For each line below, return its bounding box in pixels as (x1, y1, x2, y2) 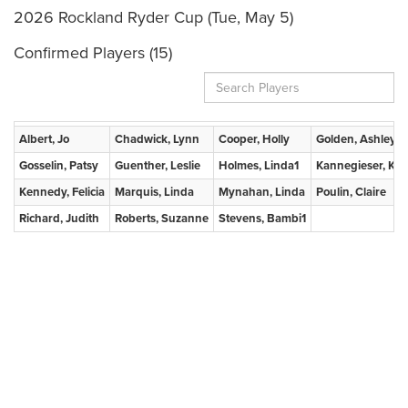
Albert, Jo (19, 132, 69, 147)
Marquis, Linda (115, 185, 194, 199)
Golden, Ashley (316, 132, 396, 147)
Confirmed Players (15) (14, 43, 172, 63)
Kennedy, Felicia (19, 185, 105, 199)
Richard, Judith (19, 211, 99, 226)
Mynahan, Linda (219, 185, 305, 199)
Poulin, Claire (316, 185, 386, 199)
